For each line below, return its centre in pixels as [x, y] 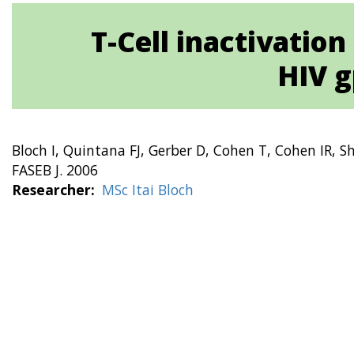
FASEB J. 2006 [55, 170]
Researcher [51, 190]
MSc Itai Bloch [147, 190]
